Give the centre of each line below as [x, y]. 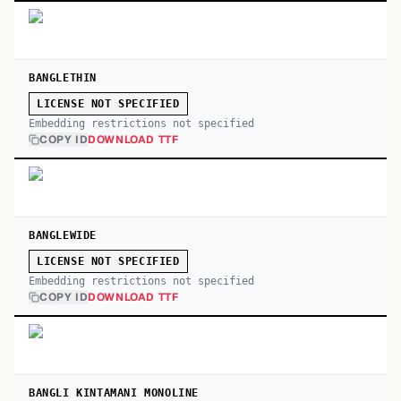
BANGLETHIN [63, 78]
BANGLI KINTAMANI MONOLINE [114, 393]
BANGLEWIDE [63, 235]
